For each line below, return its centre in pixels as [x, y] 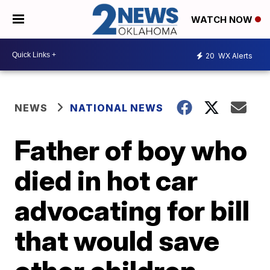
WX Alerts [234, 55]
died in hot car [106, 181]
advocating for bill [132, 211]
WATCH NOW [223, 20]
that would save [117, 241]
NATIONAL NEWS [117, 108]
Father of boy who [131, 150]
